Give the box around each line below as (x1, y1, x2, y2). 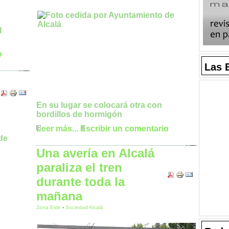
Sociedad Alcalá (65, 204, 103, 210)
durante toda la (36, 175, 125, 189)
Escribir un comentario (80, 124, 169, 133)
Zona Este (36, 204, 62, 210)
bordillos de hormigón (36, 110, 122, 119)
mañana (36, 189, 82, 203)
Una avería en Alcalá (36, 146, 154, 160)
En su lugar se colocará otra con (36, 101, 162, 110)
